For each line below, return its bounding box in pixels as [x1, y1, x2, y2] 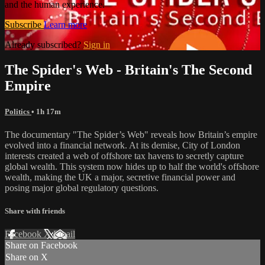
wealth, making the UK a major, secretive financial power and [5, 172, 235, 182]
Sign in [83, 39, 110, 50]
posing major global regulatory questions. [5, 182, 159, 193]
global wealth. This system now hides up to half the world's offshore [5, 161, 259, 172]
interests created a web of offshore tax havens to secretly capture [5, 150, 244, 161]
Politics [5, 106, 31, 116]
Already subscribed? [5, 39, 83, 50]
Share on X [5, 252, 48, 263]
